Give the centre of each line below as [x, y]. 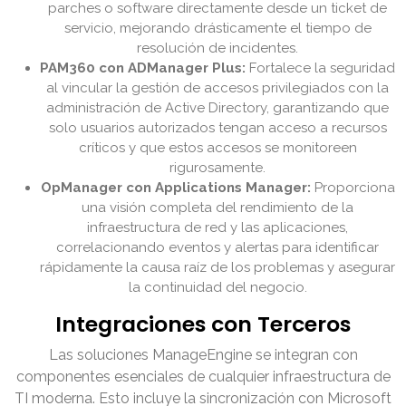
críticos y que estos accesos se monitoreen [217, 148]
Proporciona [353, 188]
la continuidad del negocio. [217, 288]
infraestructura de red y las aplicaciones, [217, 228]
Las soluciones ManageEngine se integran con [203, 355]
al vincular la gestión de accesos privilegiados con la [217, 88]
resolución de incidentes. [217, 48]
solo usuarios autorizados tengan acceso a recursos [217, 128]
